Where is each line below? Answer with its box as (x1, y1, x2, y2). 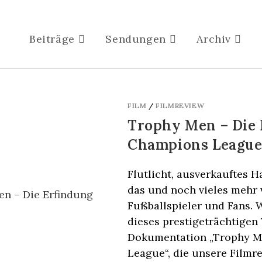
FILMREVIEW (156, 101, 205, 110)
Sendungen (105, 32, 166, 46)
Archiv (196, 32, 231, 46)
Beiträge (29, 32, 75, 46)
